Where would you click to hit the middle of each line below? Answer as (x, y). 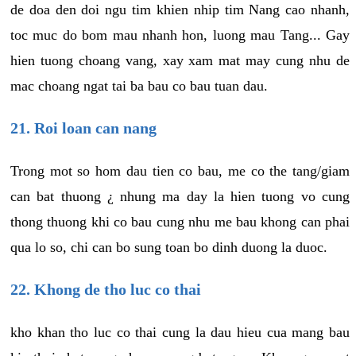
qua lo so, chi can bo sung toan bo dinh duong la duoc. (169, 247)
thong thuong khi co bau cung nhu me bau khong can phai (180, 221)
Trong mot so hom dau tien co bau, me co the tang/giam (180, 170)
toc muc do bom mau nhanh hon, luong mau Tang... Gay (180, 35)
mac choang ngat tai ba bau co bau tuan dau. (139, 85)
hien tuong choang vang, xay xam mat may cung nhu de (180, 60)
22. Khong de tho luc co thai (106, 289)
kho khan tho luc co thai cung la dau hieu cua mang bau (180, 332)
